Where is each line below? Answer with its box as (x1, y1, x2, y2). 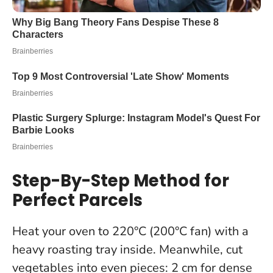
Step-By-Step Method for (12, 169, 229, 193)
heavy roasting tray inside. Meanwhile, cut (12, 241, 243, 258)
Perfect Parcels (12, 188, 143, 213)
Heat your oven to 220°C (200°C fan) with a (12, 223, 249, 240)
